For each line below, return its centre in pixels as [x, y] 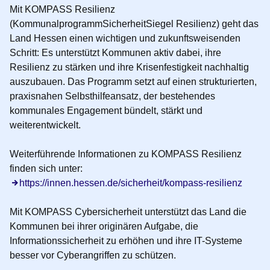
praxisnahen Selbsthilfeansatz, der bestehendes [112, 96]
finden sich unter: [46, 168]
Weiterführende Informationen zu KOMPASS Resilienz [126, 154]
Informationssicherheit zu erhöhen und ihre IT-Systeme [126, 240]
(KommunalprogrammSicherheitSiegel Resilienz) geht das [134, 24]
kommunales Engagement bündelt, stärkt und [106, 110]
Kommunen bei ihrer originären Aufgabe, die [104, 226]
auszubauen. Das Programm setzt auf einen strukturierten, [133, 81]
